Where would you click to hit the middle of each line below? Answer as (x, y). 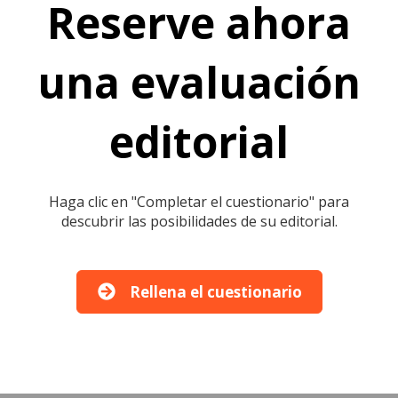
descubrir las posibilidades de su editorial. (199, 221)
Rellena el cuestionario (215, 291)
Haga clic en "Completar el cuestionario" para (199, 201)
